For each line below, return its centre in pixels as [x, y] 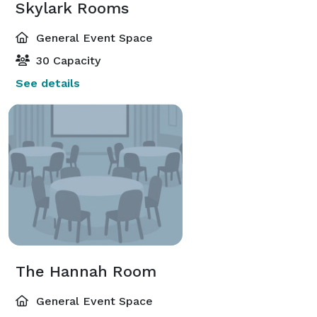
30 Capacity [67, 60]
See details [48, 83]
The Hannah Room [86, 271]
